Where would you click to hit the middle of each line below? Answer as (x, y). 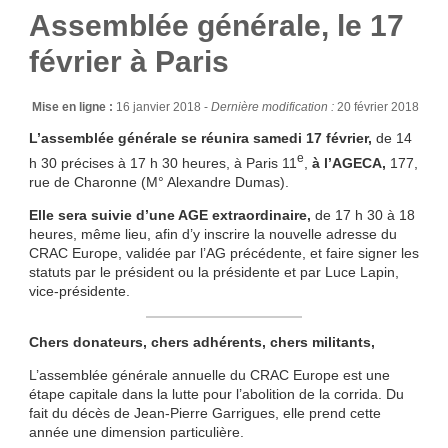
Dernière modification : (274, 107)
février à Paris (128, 62)
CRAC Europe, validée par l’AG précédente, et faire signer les (223, 252)
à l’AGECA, (350, 162)
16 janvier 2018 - (164, 107)
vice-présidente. (79, 290)
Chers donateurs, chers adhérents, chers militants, (201, 341)
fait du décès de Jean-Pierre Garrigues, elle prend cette (204, 412)
